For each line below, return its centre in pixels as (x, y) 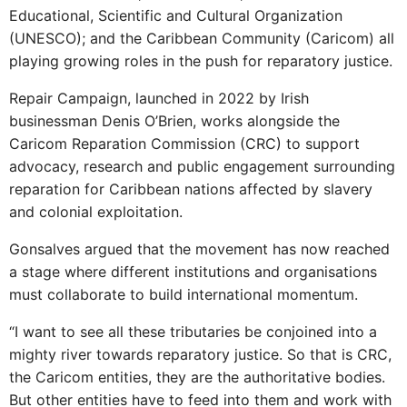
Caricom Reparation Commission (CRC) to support (184, 143)
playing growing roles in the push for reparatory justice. (201, 60)
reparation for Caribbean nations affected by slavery (191, 189)
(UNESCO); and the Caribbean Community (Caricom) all (202, 38)
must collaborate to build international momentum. (184, 294)
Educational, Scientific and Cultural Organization (176, 15)
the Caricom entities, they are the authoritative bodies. (197, 377)
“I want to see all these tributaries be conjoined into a (193, 331)
